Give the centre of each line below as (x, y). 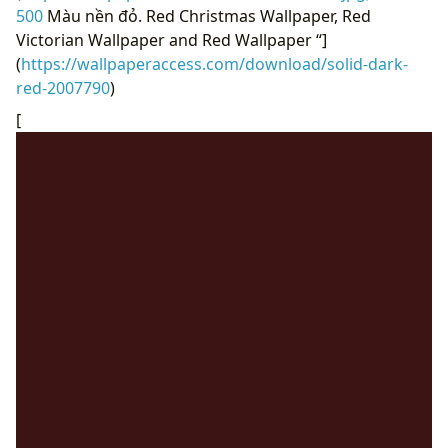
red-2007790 (63, 87)
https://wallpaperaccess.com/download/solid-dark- (214, 63)
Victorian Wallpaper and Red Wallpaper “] (171, 39)
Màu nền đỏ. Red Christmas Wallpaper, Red (207, 15)
